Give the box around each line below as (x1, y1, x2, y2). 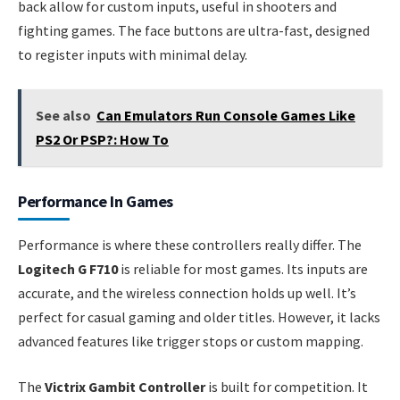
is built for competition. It (205, 378, 368, 396)
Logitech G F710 (18, 259, 118, 278)
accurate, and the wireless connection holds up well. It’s (18, 283, 356, 302)
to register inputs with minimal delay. (18, 46, 247, 64)
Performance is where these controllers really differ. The (18, 235, 362, 254)
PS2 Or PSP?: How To (35, 129, 169, 148)
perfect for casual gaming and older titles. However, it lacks (18, 307, 380, 326)
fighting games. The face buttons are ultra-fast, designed (18, 21, 370, 40)
